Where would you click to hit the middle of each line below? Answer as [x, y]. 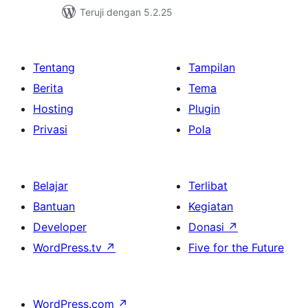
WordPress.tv [69, 247]
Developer [60, 227]
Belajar [51, 186]
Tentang [54, 67]
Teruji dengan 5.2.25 [126, 12]
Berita [48, 88]
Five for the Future [236, 247]
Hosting [53, 109]
